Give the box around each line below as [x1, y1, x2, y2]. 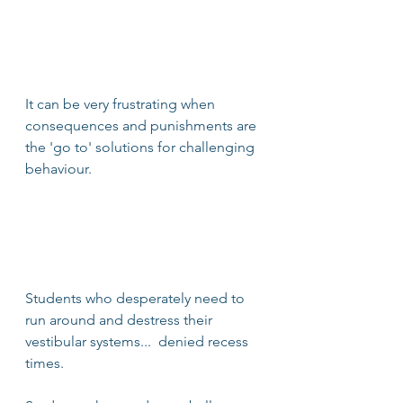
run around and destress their [25, 310, 216, 328]
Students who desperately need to [25, 289, 248, 307]
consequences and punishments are [25, 116, 260, 134]
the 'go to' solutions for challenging [25, 138, 258, 156]
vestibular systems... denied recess [25, 332, 252, 350]
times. [25, 354, 67, 372]
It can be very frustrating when [25, 94, 219, 112]
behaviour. [25, 159, 95, 177]
